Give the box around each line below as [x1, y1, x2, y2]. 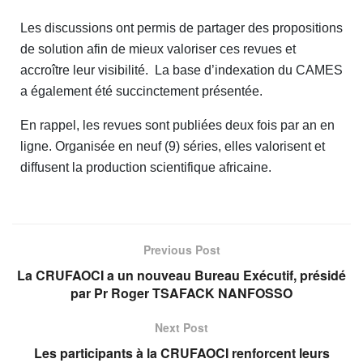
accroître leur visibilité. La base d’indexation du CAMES [20, 62, 343, 77]
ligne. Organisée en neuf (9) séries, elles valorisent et [20, 139, 325, 153]
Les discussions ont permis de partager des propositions [20, 20, 343, 35]
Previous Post [143, 241, 220, 258]
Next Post [155, 318, 208, 335]
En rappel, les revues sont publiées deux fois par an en [20, 117, 335, 132]
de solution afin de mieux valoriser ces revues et [20, 41, 296, 56]
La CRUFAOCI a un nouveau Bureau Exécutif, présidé [17, 265, 346, 284]
